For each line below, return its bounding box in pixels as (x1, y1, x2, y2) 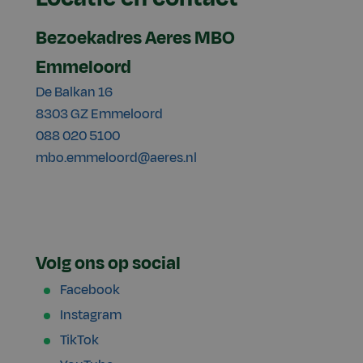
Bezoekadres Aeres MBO (36, 25, 235, 52)
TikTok (60, 331, 99, 351)
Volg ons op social (36, 250, 181, 277)
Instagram (60, 305, 122, 326)
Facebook (60, 280, 120, 301)
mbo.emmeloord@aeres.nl (36, 148, 197, 169)
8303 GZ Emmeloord (36, 105, 163, 125)
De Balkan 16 (36, 83, 113, 103)
